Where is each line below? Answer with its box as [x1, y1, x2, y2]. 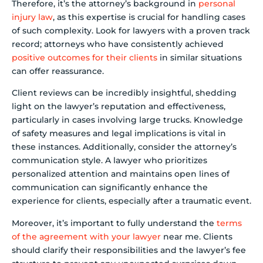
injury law [12, 12, 53, 23]
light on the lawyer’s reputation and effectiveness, [12, 101, 225, 112]
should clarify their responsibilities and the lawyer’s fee [12, 244, 246, 255]
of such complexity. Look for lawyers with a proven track [12, 25, 250, 36]
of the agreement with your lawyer [12, 231, 161, 242]
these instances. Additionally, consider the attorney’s [12, 141, 237, 153]
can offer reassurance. [12, 66, 104, 77]
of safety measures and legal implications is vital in [12, 128, 226, 139]
